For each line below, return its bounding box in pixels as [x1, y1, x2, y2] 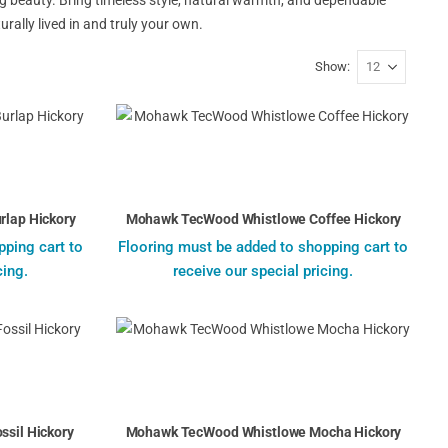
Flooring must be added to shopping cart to [118, 238, 409, 257]
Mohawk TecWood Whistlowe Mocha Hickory [125, 424, 402, 441]
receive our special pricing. [173, 262, 354, 281]
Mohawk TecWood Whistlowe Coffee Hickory [125, 210, 402, 227]
